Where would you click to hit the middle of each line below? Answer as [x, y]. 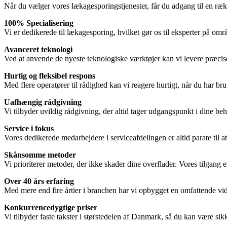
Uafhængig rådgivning [43, 102]
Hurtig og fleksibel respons [50, 76]
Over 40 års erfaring [39, 181]
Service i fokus [29, 129]
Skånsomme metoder [40, 155]
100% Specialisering [39, 23]
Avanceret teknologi [38, 50]
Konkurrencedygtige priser [51, 208]
